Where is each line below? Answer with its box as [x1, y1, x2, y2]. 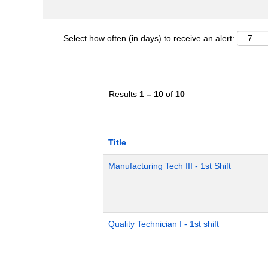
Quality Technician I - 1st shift [108, 219, 219, 229]
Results [109, 89, 139, 99]
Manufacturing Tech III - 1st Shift [108, 161, 231, 170]
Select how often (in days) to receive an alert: [63, 33, 234, 43]
